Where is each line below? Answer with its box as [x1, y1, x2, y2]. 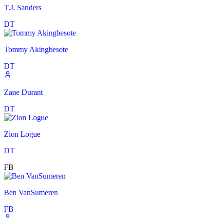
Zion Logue [4, 130, 40, 139]
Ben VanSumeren [4, 188, 58, 197]
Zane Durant [4, 88, 43, 97]
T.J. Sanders [4, 3, 41, 12]
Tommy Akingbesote [4, 45, 68, 54]
